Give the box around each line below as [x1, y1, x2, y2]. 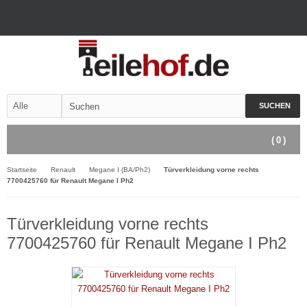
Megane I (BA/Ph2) [89, 166, 150, 173]
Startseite [7, 166, 37, 173]
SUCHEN [259, 101, 291, 110]
